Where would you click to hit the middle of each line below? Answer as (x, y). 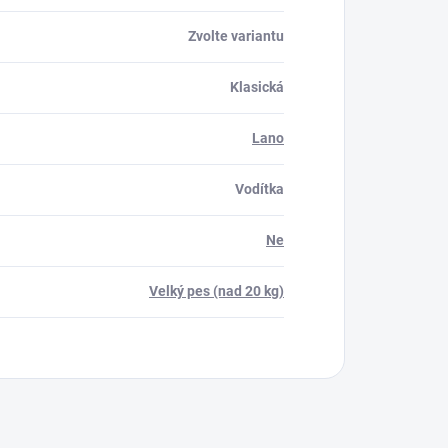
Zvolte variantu (236, 36)
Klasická (257, 87)
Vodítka (259, 189)
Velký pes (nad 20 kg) (216, 291)
